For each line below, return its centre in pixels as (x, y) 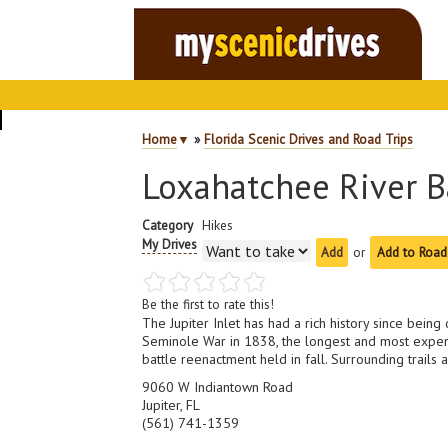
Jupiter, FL (171, 405)
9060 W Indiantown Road (218, 387)
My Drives (170, 244)
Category (168, 225)
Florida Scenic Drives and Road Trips (309, 139)
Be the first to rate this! (208, 304)
